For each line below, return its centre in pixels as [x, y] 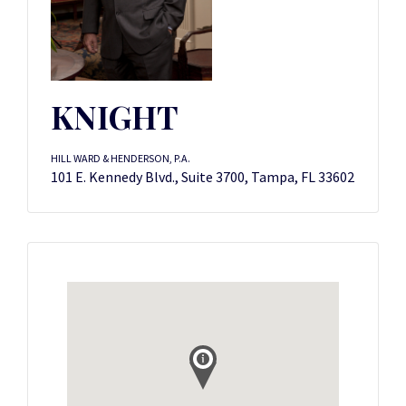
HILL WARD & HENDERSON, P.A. [121, 158]
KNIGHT [115, 116]
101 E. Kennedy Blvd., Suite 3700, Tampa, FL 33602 [203, 177]
